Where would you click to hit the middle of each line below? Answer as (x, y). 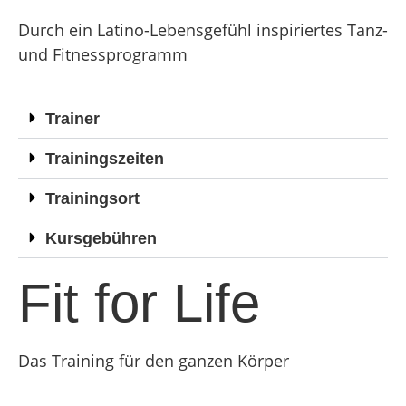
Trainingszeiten (105, 158)
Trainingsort (92, 198)
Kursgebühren (101, 238)
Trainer (72, 118)
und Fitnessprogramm (103, 55)
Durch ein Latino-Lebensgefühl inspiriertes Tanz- (203, 30)
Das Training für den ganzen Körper (154, 360)
